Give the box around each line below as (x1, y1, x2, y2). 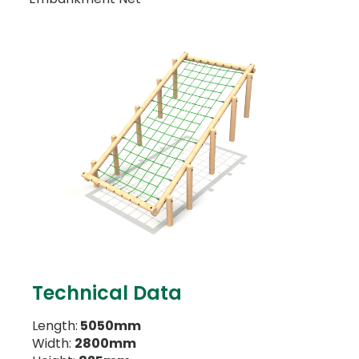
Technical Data (32, 279, 182, 306)
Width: (32, 333, 75, 353)
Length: (32, 316, 78, 335)
